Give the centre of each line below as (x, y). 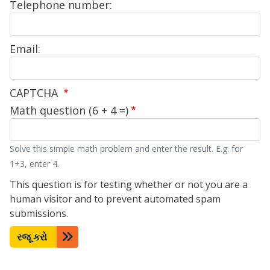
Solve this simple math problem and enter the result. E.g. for (126, 149)
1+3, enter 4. (34, 164)
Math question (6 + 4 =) (69, 111)
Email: (25, 49)
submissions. (39, 214)
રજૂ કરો (32, 237)
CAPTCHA (35, 93)
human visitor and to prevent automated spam (115, 199)
